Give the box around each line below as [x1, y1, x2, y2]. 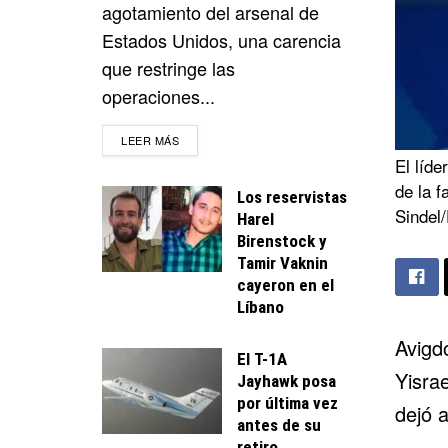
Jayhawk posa [237, 370, 336, 391]
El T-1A [237, 348, 287, 369]
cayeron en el [237, 274, 334, 295]
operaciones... [102, 82, 215, 109]
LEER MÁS [121, 131, 180, 148]
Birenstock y [237, 230, 327, 251]
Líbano [237, 296, 284, 317]
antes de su [237, 414, 321, 435]
